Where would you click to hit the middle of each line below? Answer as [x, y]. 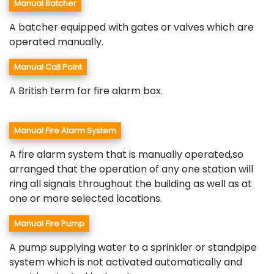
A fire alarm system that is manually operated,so [126, 155]
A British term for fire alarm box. [86, 91]
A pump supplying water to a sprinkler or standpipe [133, 248]
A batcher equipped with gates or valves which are [131, 28]
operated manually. [57, 42]
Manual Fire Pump [49, 224]
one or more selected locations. [86, 199]
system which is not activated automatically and [126, 262]
